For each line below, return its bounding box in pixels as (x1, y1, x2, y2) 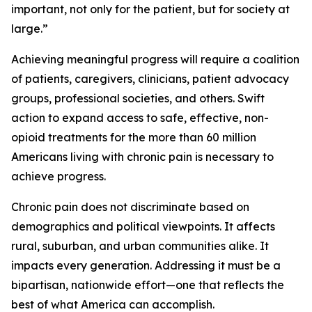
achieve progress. (11, 169, 106, 183)
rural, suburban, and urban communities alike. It (11, 239, 269, 253)
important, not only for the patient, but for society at (11, 2, 290, 16)
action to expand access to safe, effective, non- (11, 111, 269, 125)
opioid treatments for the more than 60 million (11, 130, 256, 144)
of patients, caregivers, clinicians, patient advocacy (11, 72, 289, 86)
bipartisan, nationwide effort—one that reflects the (11, 278, 284, 292)
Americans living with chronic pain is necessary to (11, 150, 274, 164)
